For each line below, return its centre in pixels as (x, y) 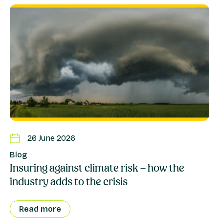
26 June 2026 (51, 138)
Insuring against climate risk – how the (97, 168)
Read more (40, 209)
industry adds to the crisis (69, 182)
